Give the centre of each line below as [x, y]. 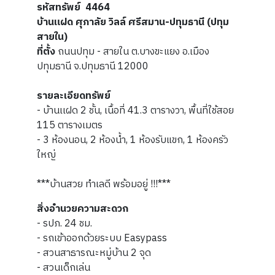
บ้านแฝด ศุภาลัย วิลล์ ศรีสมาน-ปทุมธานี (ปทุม [133, 22]
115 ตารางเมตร [70, 126]
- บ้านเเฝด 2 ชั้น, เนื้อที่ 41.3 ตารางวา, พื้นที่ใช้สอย [135, 111]
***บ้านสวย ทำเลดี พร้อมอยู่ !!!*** [104, 184]
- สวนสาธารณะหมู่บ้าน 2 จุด [95, 253]
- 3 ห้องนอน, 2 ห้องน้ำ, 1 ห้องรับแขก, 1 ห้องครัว [133, 140]
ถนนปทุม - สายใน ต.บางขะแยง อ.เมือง [134, 52]
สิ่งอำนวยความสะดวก [83, 209]
